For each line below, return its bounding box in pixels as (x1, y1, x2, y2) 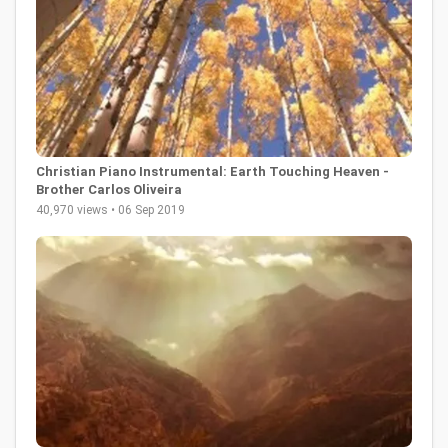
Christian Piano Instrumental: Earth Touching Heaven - (36, 163, 389, 179)
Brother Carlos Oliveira (36, 181, 182, 197)
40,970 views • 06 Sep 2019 (36, 202, 185, 217)
